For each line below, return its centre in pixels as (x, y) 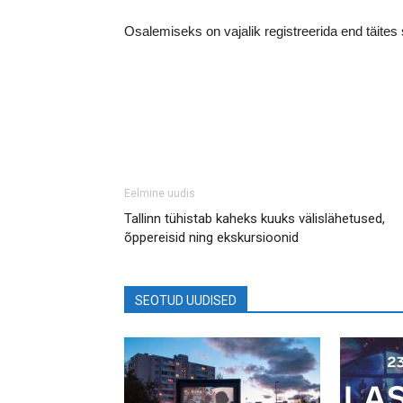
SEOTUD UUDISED (186, 300)
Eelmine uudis (160, 193)
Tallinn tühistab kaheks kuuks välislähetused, (255, 219)
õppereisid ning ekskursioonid (211, 237)
